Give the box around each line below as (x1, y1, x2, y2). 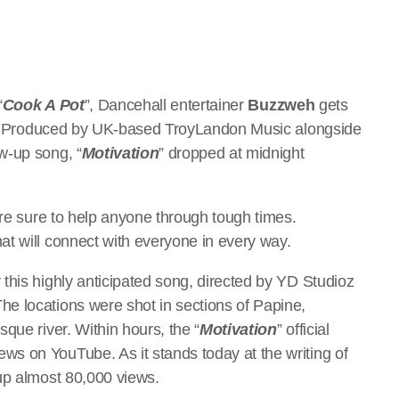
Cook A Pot (2, 95, 85, 114)
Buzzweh (248, 95, 315, 114)
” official (276, 320, 330, 338)
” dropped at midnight (159, 143, 305, 162)
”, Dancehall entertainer (84, 95, 248, 114)
